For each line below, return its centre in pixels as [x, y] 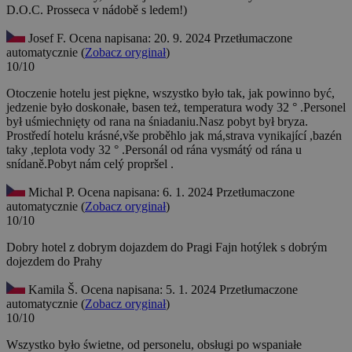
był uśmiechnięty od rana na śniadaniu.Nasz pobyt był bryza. [157, 122]
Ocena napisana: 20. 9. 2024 [141, 38]
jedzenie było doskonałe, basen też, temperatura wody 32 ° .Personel [176, 108]
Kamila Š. [53, 290]
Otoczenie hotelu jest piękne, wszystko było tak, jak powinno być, [170, 93]
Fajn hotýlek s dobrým [271, 247]
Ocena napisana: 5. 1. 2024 [150, 290]
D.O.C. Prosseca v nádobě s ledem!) [97, 10]
